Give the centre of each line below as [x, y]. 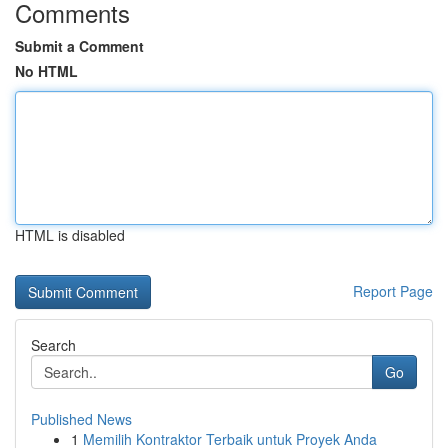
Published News [81, 419]
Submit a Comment [79, 46]
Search [53, 345]
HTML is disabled [70, 235]
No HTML [46, 71]
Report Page [393, 291]
